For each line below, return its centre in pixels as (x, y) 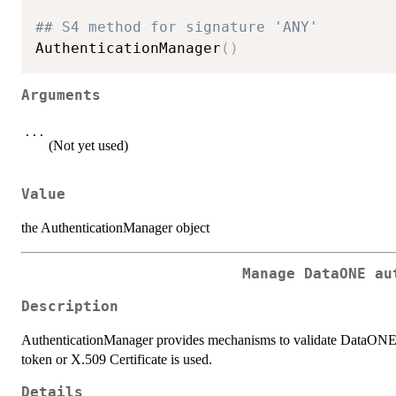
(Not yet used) (88, 145)
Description (70, 306)
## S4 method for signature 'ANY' (177, 27)
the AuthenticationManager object (115, 228)
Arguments (61, 96)
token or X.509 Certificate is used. (117, 359)
